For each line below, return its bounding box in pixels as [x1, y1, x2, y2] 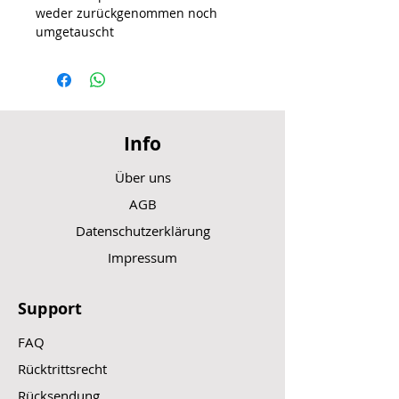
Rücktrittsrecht [18, 360, 107, 379]
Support [18, 297, 83, 321]
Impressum [108, 248, 177, 267]
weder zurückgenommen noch [36, 4, 217, 22]
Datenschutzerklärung [75, 222, 210, 240]
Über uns [114, 168, 171, 187]
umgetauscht [36, 23, 114, 41]
